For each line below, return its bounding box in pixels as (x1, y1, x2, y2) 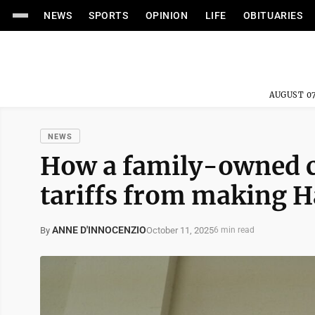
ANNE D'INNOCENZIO (52, 224, 146, 236)
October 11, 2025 (146, 224, 214, 236)
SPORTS (89, 10, 129, 21)
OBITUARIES (243, 10, 303, 21)
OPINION (145, 10, 188, 21)
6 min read (214, 225, 255, 235)
